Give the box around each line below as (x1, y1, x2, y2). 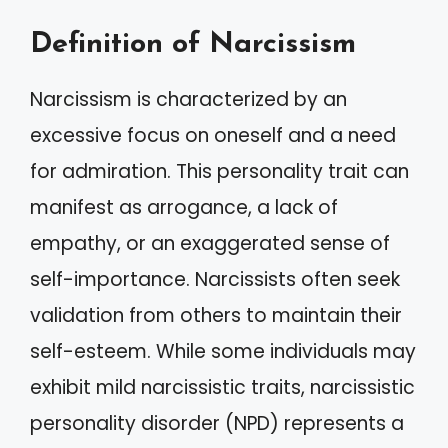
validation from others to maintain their (30, 302, 402, 330)
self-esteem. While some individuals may (30, 338, 416, 366)
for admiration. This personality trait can (30, 158, 409, 186)
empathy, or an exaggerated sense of (30, 230, 390, 258)
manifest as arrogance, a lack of (30, 194, 338, 222)
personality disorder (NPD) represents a (30, 410, 404, 438)
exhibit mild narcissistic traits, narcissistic (30, 374, 415, 402)
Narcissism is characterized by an (30, 86, 347, 114)
